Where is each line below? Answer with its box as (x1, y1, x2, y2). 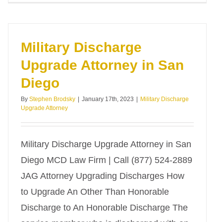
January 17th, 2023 (82, 96, 134, 103)
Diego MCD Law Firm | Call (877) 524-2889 (21, 155, 192, 165)
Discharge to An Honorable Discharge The (21, 203, 188, 213)
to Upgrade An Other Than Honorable (21, 187, 169, 197)
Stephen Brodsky (29, 96, 75, 103)
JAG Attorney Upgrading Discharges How (21, 171, 184, 181)
